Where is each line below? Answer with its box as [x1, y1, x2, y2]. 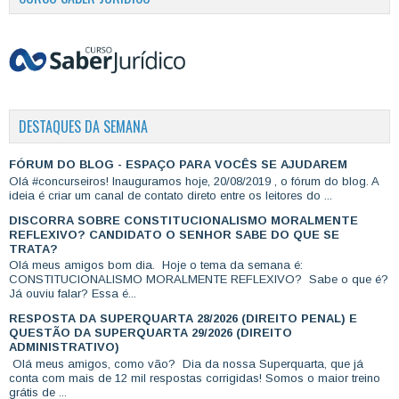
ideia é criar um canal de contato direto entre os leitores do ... [9, 188, 332, 202]
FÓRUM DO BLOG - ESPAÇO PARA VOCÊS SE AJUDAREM [9, 158, 347, 172]
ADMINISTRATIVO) [9, 340, 119, 354]
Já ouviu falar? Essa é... [9, 287, 136, 301]
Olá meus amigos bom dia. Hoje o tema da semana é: [9, 258, 303, 273]
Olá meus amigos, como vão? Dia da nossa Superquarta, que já [9, 357, 363, 370]
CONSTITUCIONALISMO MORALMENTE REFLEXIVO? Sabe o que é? [9, 273, 388, 287]
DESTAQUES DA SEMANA [19, 116, 148, 138]
